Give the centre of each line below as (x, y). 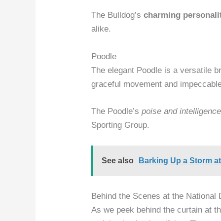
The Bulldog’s (118, 15)
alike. (101, 29)
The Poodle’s (117, 111)
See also (118, 161)
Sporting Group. (121, 125)
